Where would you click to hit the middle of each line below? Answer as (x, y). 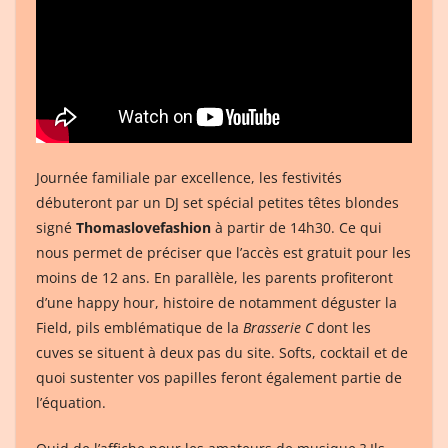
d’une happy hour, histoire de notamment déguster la (216, 303)
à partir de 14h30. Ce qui (296, 228)
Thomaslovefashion (143, 228)
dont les (342, 328)
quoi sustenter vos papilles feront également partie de (219, 378)
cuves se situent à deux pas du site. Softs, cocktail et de (222, 353)
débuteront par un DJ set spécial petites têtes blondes (217, 203)
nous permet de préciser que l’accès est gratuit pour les (223, 253)
